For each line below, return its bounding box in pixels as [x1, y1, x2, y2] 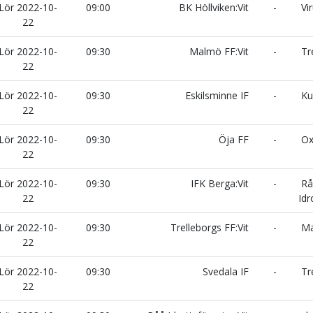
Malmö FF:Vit [189, 45, 252, 58]
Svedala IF [203, 265, 252, 278]
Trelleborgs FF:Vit [170, 221, 252, 234]
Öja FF [219, 133, 252, 146]
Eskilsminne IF [185, 89, 252, 102]
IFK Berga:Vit [191, 177, 252, 190]
